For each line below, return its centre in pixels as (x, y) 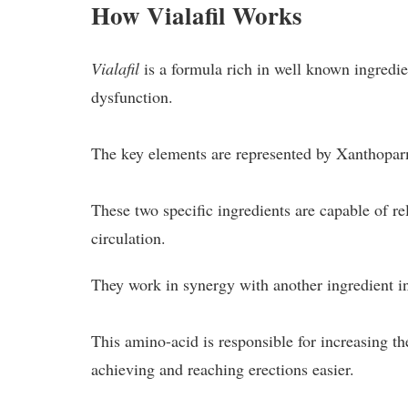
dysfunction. (133, 96)
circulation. (129, 237)
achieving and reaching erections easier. (223, 368)
